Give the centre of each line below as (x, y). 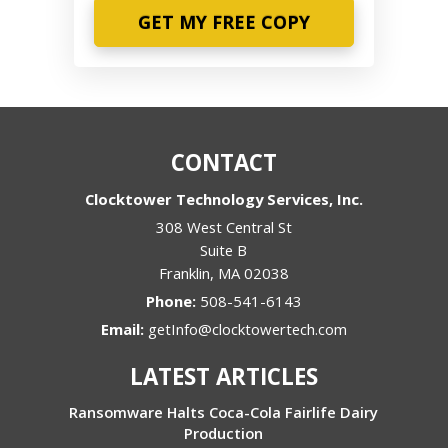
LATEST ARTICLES (223, 376)
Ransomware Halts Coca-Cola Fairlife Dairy (224, 411)
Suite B (224, 249)
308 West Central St (223, 226)
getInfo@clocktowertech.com (247, 328)
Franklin (184, 272)
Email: (124, 328)
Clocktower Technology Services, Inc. (223, 198)
